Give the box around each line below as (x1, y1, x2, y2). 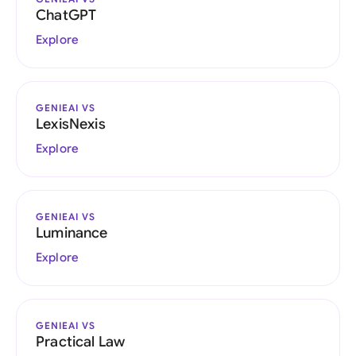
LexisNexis (36, 115, 106, 133)
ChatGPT (36, 6, 97, 24)
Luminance (36, 224, 108, 242)
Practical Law (36, 333, 126, 350)
